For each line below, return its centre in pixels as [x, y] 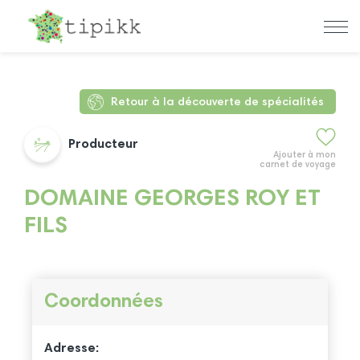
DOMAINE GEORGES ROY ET [172, 199]
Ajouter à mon [305, 155]
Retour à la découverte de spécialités [217, 102]
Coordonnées [103, 302]
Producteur [103, 145]
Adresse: [71, 348]
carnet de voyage [298, 165]
